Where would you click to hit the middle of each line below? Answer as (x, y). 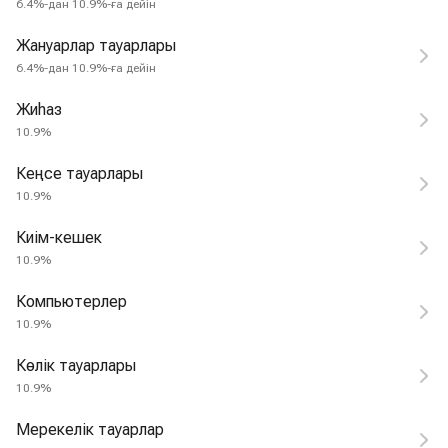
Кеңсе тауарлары (79, 173)
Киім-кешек (59, 237)
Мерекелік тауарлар (90, 429)
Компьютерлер (71, 301)
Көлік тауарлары (76, 365)
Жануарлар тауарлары (96, 45)
